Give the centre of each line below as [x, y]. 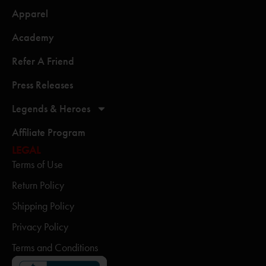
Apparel [30, 14]
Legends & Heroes [51, 109]
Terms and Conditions [55, 248]
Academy [33, 37]
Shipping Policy [43, 206]
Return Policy [38, 185]
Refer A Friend [43, 61]
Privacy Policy [40, 227]
